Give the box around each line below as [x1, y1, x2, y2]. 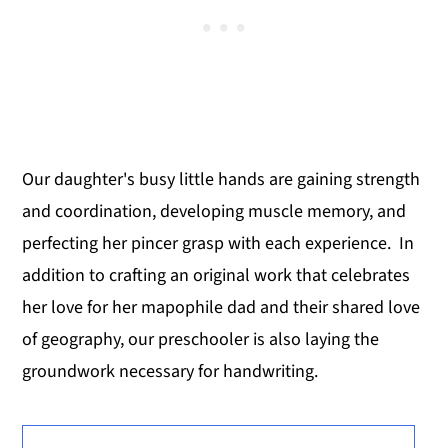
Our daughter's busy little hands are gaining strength [22, 166, 421, 192]
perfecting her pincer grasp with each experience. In [22, 230, 415, 256]
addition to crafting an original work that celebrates [22, 262, 411, 288]
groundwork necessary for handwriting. [22, 358, 319, 384]
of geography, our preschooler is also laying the [22, 326, 380, 352]
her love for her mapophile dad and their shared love [22, 294, 421, 320]
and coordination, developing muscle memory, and [22, 198, 407, 224]
